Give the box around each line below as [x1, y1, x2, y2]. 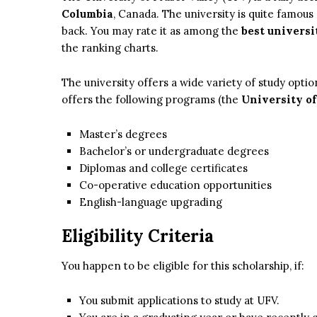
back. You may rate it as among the [62, 24, 241, 38]
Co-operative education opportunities [79, 178, 272, 192]
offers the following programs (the [62, 93, 241, 107]
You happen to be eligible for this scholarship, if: [62, 259, 304, 273]
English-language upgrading [79, 195, 222, 209]
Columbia [62, 7, 113, 21]
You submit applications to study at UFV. [79, 294, 279, 308]
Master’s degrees [79, 127, 167, 142]
